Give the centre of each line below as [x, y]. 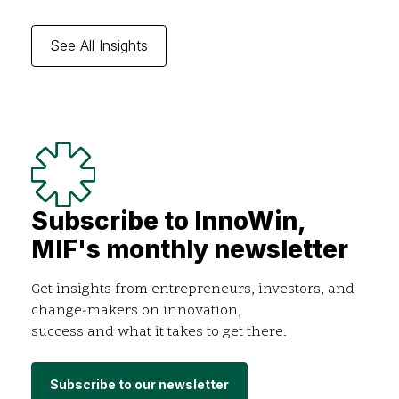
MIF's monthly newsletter [190, 249]
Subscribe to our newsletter [139, 384]
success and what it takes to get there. [159, 332]
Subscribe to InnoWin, [169, 220]
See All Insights [99, 45]
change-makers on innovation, [136, 310]
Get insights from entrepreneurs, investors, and [193, 289]
